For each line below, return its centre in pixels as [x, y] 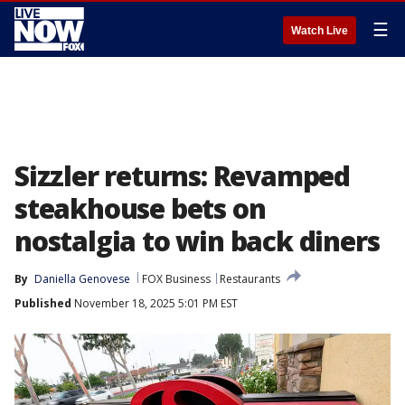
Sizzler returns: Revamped [182, 176]
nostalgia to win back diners [197, 241]
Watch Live [320, 31]
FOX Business [176, 279]
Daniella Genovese [82, 279]
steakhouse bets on [140, 208]
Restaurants [250, 279]
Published [43, 303]
